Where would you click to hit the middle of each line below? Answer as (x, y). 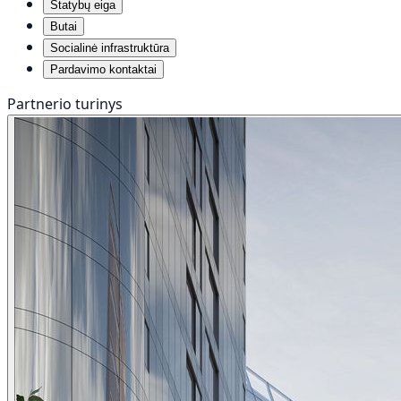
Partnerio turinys (65, 103)
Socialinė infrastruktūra (110, 47)
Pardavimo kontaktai (103, 69)
